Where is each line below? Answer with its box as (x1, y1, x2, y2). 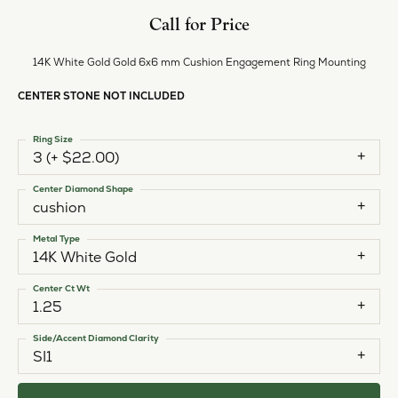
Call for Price (148, 13, 250, 35)
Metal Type (33, 232, 80, 244)
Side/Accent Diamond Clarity (33, 331, 159, 344)
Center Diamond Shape (33, 182, 133, 195)
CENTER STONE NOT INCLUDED (18, 88, 185, 102)
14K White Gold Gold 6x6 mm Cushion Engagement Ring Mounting (32, 54, 366, 68)
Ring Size (33, 132, 73, 145)
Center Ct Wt (33, 282, 90, 294)
